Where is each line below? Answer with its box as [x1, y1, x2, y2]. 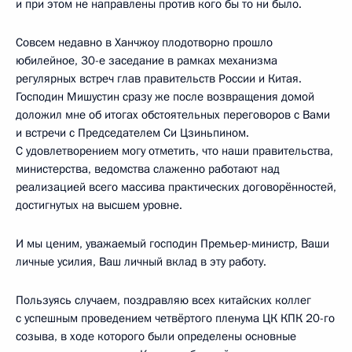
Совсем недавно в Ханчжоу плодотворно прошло [16, 34, 273, 50]
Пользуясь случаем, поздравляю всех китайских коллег [16, 291, 311, 308]
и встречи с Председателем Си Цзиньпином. [16, 124, 249, 141]
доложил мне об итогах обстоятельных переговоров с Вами [16, 106, 330, 123]
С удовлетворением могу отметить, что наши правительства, [16, 142, 333, 159]
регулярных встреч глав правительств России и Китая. [16, 70, 302, 86]
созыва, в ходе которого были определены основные [16, 328, 296, 344]
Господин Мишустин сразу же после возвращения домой [16, 88, 314, 104]
